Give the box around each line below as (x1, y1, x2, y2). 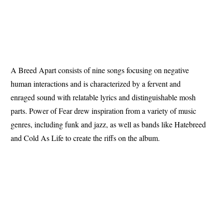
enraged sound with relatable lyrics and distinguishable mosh (11, 92, 196, 102)
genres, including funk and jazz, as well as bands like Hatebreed (11, 119, 206, 129)
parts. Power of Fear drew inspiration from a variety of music (11, 105, 197, 116)
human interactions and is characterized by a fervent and (11, 78, 181, 89)
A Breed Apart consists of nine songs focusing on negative (11, 64, 189, 75)
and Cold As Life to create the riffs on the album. (11, 132, 160, 143)
